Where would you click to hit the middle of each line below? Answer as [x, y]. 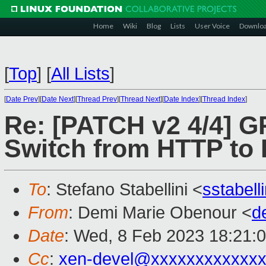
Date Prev [22, 99]
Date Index [181, 99]
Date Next [58, 99]
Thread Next [140, 99]
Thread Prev [97, 99]
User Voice [212, 26]
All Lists [80, 74]
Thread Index [224, 99]
